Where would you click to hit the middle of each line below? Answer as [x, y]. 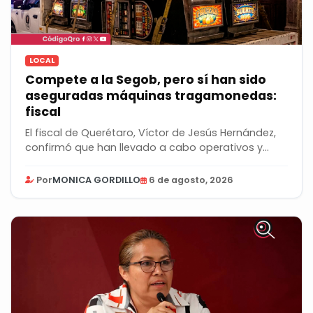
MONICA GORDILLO [96, 180]
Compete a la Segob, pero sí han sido [146, 80]
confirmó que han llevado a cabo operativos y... [147, 148]
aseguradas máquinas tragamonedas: [151, 96]
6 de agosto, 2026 [191, 180]
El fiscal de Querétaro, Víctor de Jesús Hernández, [151, 133]
